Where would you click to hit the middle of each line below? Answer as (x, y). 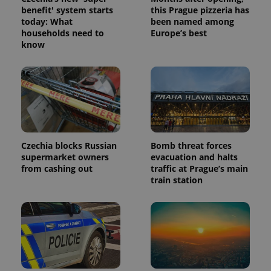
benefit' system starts (67, 10)
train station (177, 180)
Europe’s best (179, 33)
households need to (63, 33)
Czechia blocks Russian (69, 146)
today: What (47, 21)
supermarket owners (65, 157)
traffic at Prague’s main (199, 169)
